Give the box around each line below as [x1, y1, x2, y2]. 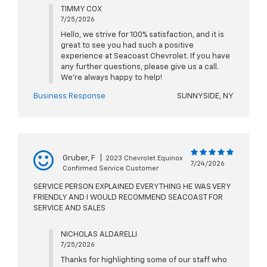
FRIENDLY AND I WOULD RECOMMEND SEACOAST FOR [33, 194, 223, 202]
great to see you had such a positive [60, 42, 194, 50]
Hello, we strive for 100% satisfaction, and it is [60, 31, 224, 39]
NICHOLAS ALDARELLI [60, 231, 137, 239]
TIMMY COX [60, 5, 102, 14]
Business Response [33, 92, 105, 101]
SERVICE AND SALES [33, 204, 105, 213]
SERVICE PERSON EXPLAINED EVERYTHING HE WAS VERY [33, 183, 231, 191]
